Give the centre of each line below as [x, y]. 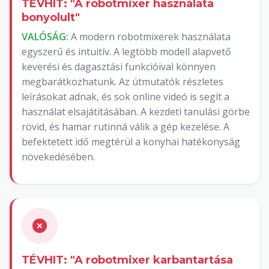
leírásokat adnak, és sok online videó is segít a [125, 96]
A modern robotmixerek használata [150, 36]
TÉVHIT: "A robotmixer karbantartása [127, 260]
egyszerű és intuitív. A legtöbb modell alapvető [126, 51]
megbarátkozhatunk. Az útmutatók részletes [122, 81]
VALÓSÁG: [45, 36]
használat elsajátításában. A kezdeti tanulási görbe [136, 111]
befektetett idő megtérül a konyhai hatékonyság [131, 141]
